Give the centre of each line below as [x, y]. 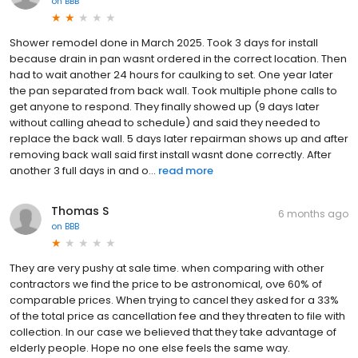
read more [186, 170]
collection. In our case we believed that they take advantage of [173, 332]
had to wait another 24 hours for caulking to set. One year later [171, 74]
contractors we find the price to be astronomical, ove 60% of [166, 284]
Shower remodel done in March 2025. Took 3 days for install [164, 42]
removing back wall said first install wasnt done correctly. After [171, 154]
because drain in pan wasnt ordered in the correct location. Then [178, 58]
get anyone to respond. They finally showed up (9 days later [165, 106]
